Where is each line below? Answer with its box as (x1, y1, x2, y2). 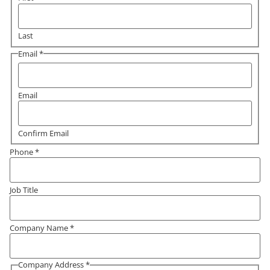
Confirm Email (17, 127, 69, 139)
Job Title (10, 184, 38, 195)
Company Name (10, 222, 70, 233)
